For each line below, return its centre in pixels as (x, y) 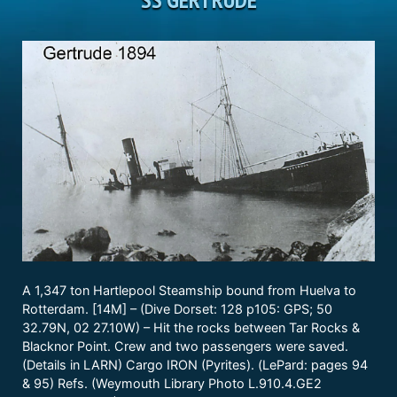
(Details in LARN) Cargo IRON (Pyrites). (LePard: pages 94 (195, 365)
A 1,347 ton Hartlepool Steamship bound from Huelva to (189, 291)
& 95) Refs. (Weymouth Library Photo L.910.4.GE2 (172, 384)
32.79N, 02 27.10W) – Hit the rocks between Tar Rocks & (191, 328)
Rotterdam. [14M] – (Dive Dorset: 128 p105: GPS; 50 (177, 309)
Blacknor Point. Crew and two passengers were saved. (185, 346)
